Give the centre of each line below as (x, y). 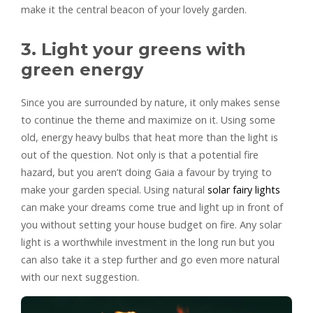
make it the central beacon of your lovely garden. (134, 9)
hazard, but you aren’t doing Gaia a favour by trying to (146, 172)
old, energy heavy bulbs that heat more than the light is (150, 137)
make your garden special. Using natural (114, 189)
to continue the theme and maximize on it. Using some (148, 119)
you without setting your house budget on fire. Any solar (151, 224)
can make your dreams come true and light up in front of (152, 207)
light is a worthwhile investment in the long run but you (148, 242)
